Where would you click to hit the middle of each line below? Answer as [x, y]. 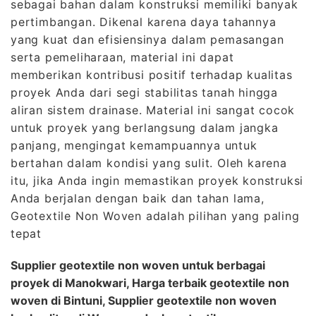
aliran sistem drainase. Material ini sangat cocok [153, 110]
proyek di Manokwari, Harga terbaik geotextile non [150, 282]
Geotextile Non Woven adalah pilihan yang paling [155, 215]
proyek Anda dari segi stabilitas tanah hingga [144, 92]
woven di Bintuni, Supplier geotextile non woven [144, 300]
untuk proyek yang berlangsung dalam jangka [145, 127]
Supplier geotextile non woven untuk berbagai [138, 265]
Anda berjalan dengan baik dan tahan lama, [138, 198]
